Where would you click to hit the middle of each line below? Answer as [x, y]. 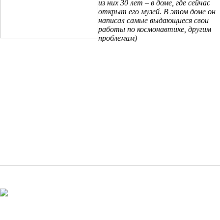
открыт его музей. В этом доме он [157, 12]
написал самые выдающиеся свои [153, 20]
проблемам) [118, 38]
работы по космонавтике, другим [155, 29]
